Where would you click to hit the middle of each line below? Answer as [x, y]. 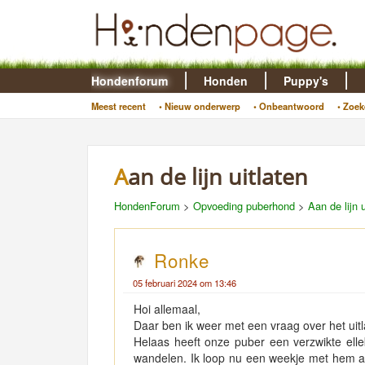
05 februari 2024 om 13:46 [185, 283]
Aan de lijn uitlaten [218, 176]
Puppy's [306, 81]
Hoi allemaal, [167, 309]
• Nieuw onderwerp [199, 106]
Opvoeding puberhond [244, 206]
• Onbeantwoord [288, 106]
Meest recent [118, 106]
